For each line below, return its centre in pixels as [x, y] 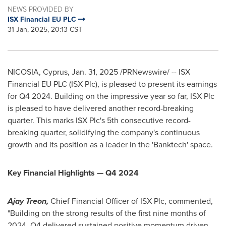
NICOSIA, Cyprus [38, 72]
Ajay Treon [27, 201]
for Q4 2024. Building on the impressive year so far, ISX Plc [111, 96]
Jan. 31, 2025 [95, 72]
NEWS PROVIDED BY [41, 9]
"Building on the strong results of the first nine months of [107, 213]
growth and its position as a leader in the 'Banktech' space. [110, 145]
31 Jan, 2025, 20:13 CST [45, 30]
